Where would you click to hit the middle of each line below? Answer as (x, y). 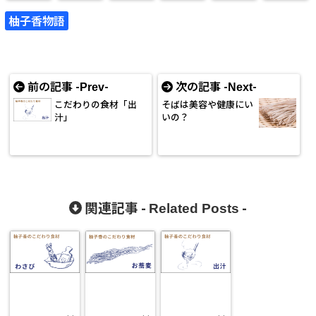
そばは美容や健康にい (207, 104)
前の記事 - (53, 86)
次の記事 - (200, 86)
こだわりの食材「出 (95, 104)
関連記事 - (116, 207)
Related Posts (194, 208)
